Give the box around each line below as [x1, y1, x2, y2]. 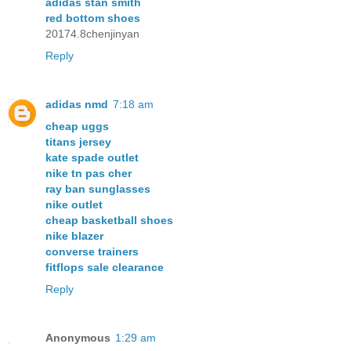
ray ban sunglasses [45, 183, 150, 196]
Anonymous [45, 331, 110, 345]
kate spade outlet [45, 151, 139, 165]
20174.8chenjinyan [45, 27, 139, 41]
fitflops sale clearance [45, 261, 164, 274]
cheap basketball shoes [45, 214, 173, 227]
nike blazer [45, 230, 103, 243]
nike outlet [45, 198, 103, 212]
